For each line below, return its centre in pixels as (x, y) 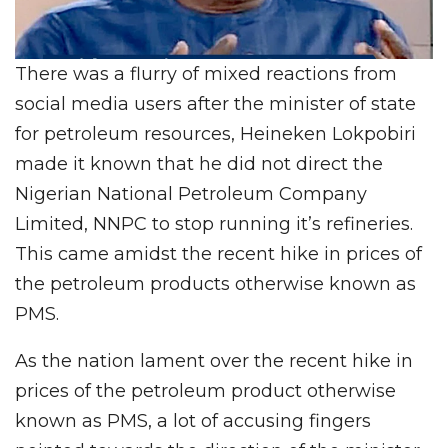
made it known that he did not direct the (199, 164)
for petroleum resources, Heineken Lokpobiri (215, 134)
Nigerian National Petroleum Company (191, 194)
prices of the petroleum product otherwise (205, 391)
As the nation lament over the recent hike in (214, 361)
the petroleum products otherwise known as (215, 284)
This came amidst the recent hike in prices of (218, 254)
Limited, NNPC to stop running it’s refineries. (214, 224)
